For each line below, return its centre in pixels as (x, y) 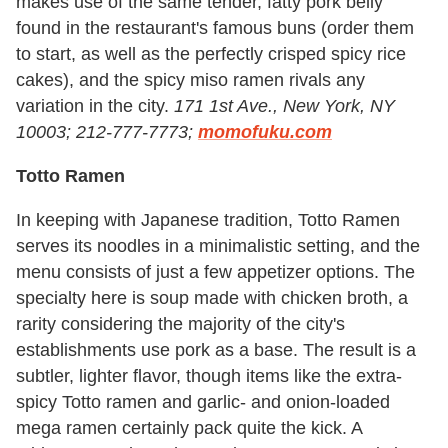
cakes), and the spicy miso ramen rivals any (190, 79)
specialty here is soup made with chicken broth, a (212, 297)
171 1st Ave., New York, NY (284, 105)
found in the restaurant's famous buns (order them (215, 27)
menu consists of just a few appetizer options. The (215, 271)
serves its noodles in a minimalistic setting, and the (218, 245)
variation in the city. (95, 105)
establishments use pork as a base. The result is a (216, 349)
